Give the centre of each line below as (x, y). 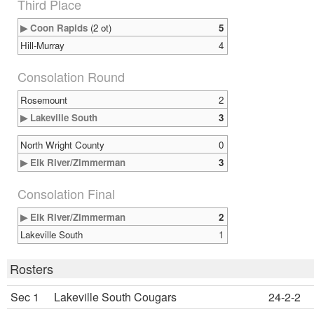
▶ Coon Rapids (54, 28)
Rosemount (44, 100)
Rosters (32, 268)
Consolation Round (71, 76)
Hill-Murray (42, 45)
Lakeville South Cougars (115, 297)
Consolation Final (66, 193)
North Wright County (62, 145)
